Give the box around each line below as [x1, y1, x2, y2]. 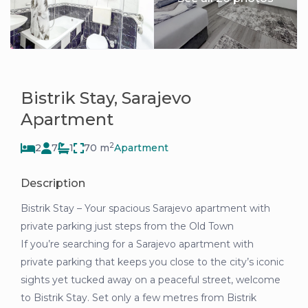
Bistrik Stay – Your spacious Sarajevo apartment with [21, 202, 271, 215]
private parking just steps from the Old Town [21, 220, 234, 233]
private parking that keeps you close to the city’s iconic [21, 256, 285, 269]
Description [21, 177, 86, 190]
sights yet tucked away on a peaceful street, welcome [21, 274, 281, 287]
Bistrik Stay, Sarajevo [21, 88, 192, 109]
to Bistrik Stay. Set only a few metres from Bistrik [21, 291, 257, 305]
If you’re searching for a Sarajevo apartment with [21, 238, 254, 251]
